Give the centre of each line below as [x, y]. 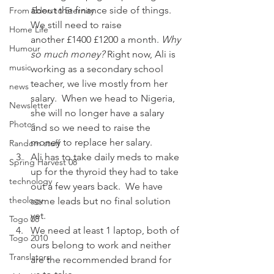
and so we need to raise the [92, 128]
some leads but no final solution [102, 201]
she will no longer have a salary [98, 113]
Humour [25, 48]
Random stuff [35, 143]
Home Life [29, 29]
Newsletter [30, 105]
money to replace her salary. [91, 142]
